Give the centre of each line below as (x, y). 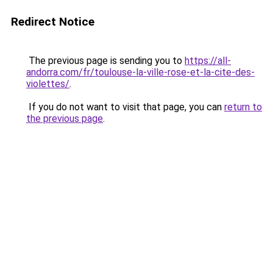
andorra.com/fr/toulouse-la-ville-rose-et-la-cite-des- (140, 72)
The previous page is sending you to (105, 61)
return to (243, 107)
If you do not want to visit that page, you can (125, 107)
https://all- (208, 61)
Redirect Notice (53, 22)
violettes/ (48, 84)
